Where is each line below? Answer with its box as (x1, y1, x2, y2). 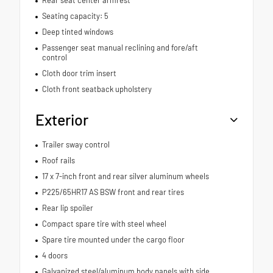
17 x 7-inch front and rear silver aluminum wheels (41, 171, 209, 181)
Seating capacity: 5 (41, 10, 108, 21)
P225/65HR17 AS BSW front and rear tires (41, 186, 184, 197)
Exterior (35, 110, 88, 129)
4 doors (41, 250, 68, 260)
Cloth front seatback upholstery (41, 83, 152, 94)
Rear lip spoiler (41, 202, 93, 213)
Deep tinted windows (41, 26, 113, 37)
